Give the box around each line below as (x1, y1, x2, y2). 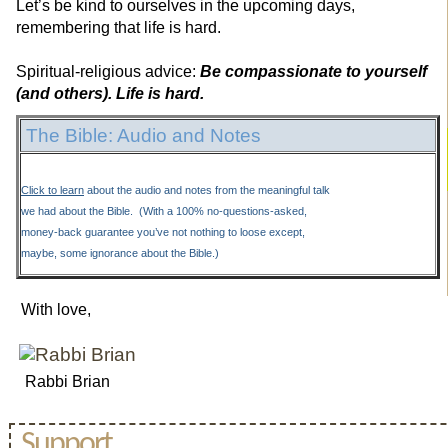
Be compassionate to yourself (200, 62, 427, 80)
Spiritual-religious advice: (16, 62, 200, 80)
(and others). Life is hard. (16, 84, 204, 102)
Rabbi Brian (9, 373, 118, 391)
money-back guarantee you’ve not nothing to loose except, (21, 226, 305, 239)
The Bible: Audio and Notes (26, 125, 261, 147)
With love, (9, 301, 91, 319)
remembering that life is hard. (16, 18, 221, 36)
